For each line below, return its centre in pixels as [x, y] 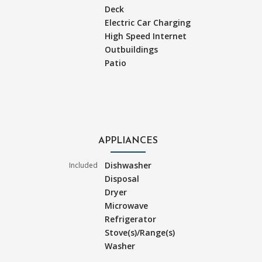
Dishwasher [128, 165]
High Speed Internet [146, 36]
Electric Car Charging [148, 22]
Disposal [122, 178]
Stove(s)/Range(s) [140, 232]
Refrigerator [131, 219]
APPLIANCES [128, 141]
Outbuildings [132, 49]
